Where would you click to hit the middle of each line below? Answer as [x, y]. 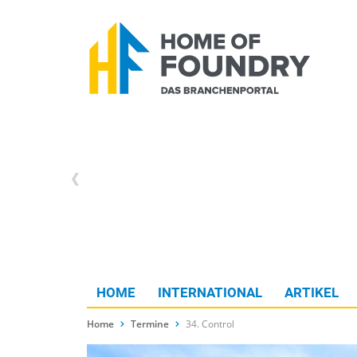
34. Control [210, 324]
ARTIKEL [312, 293]
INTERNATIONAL [210, 293]
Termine [150, 324]
